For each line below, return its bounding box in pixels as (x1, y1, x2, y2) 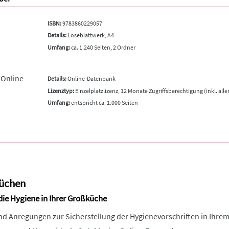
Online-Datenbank (66, 75, 116, 82)
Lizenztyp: (47, 86, 74, 95)
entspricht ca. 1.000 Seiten (70, 99, 138, 106)
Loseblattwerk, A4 (66, 31, 114, 39)
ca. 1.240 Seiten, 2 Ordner (70, 43, 135, 51)
